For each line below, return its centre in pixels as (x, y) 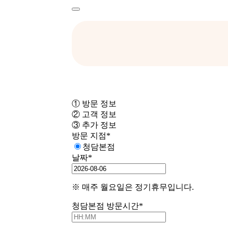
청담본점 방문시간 (105, 206)
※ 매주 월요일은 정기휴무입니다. (133, 187)
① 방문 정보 (94, 104)
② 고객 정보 (94, 115)
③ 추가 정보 (94, 125)
